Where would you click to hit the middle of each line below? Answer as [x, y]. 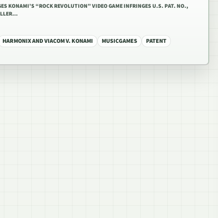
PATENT [156, 41]
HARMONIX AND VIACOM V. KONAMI [48, 41]
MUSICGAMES [119, 41]
